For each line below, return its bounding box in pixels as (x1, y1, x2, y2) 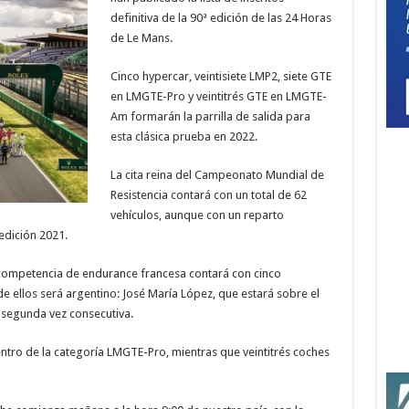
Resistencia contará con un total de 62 (110, 188, 307, 202)
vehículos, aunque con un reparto (110, 208, 284, 222)
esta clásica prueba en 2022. (110, 130, 257, 143)
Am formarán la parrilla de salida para (110, 110, 310, 123)
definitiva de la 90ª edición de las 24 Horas (110, 11, 331, 25)
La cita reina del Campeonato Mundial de (110, 168, 324, 182)
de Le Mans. (110, 31, 173, 45)
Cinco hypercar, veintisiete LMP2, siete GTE (110, 69, 331, 83)
